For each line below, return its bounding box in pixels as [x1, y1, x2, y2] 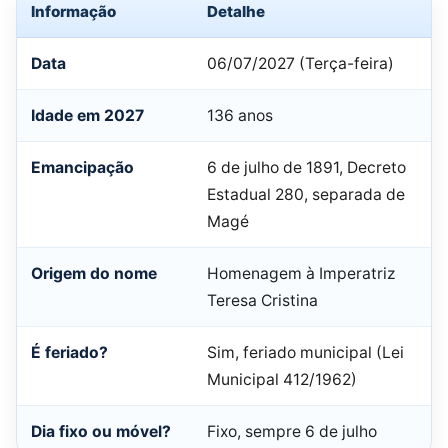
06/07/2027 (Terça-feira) [207, 53, 394, 73]
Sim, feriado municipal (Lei [207, 342, 404, 362]
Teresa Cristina [207, 290, 318, 310]
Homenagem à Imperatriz [207, 263, 395, 283]
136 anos [207, 105, 273, 125]
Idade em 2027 [31, 105, 144, 125]
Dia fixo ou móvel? [31, 421, 171, 441]
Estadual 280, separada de [207, 184, 405, 204]
